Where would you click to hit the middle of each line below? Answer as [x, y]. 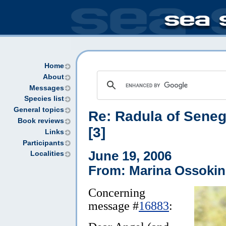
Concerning [117, 192]
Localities [47, 154]
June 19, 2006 [130, 156]
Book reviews [41, 121]
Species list [44, 99]
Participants [43, 143]
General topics [39, 110]
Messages [47, 88]
